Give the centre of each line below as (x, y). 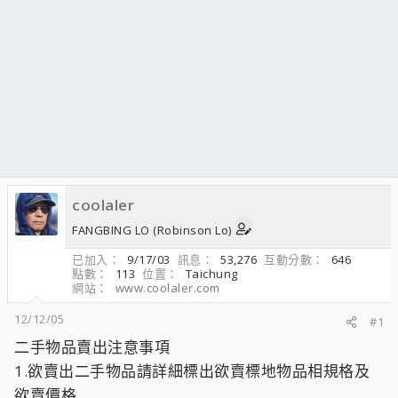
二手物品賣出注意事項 (92, 347)
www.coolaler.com (167, 288)
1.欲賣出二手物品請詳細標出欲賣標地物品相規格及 (192, 371)
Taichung (211, 274)
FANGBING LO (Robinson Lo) (152, 230)
